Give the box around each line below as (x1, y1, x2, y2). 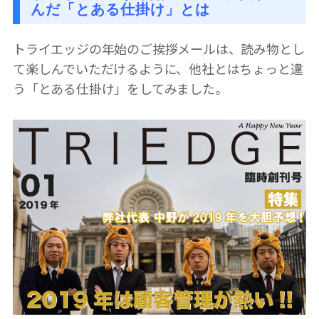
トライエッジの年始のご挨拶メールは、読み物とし (13, 38, 305, 58)
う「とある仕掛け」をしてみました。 (13, 78, 228, 98)
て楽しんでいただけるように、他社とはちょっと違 (13, 58, 303, 78)
